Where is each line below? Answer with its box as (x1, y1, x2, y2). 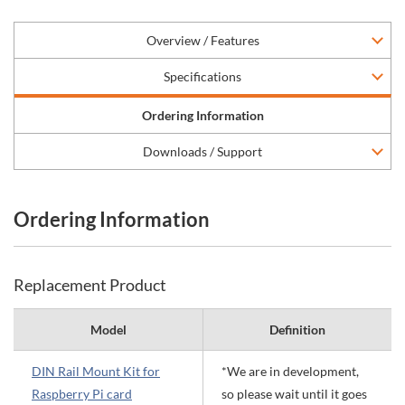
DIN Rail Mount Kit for (32, 363, 160, 379)
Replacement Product (14, 275, 166, 295)
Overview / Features (146, 33, 259, 48)
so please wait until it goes (221, 386, 367, 401)
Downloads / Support (143, 144, 262, 159)
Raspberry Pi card (32, 386, 132, 401)
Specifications (164, 69, 241, 84)
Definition (269, 322, 325, 337)
